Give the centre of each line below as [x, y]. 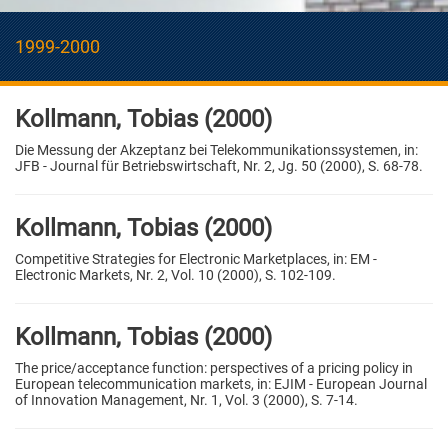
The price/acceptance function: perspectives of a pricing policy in [214, 367]
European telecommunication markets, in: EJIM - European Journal [221, 383]
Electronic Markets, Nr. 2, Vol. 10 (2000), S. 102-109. [175, 274]
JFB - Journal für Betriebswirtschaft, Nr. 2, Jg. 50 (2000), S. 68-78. [219, 165]
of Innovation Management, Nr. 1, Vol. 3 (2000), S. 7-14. [186, 399]
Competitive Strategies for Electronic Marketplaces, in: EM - [196, 258]
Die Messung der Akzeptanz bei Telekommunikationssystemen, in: [216, 149]
